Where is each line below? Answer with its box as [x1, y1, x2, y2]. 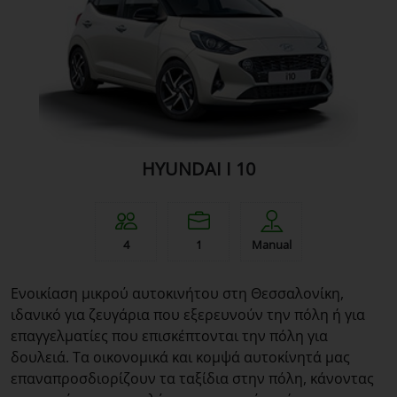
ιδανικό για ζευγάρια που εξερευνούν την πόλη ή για [11, 305, 365, 325]
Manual [251, 237, 292, 253]
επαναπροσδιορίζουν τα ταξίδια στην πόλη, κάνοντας [11, 369, 374, 389]
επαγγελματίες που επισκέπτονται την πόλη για [11, 326, 328, 346]
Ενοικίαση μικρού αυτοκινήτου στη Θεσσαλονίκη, [11, 284, 344, 304]
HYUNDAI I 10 [142, 156, 255, 181]
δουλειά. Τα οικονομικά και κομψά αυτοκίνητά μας [11, 347, 350, 368]
